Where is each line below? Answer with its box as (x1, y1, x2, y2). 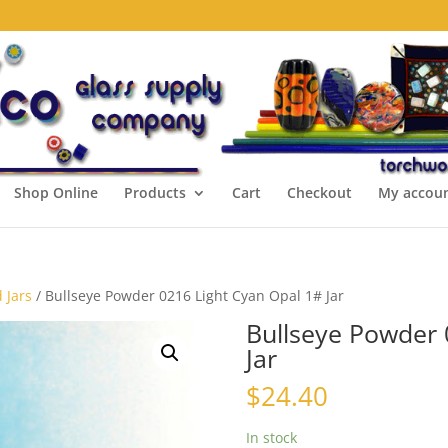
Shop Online (13, 183, 98, 202)
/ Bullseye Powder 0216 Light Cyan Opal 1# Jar (32, 286, 345, 305)
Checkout (286, 183, 352, 202)
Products (123, 183, 186, 202)
